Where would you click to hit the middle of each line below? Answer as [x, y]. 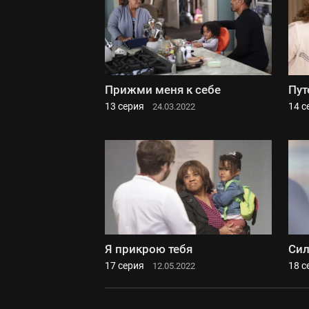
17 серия [124, 265]
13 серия [124, 107]
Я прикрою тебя [149, 249]
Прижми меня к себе [163, 90]
